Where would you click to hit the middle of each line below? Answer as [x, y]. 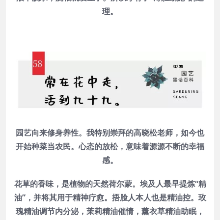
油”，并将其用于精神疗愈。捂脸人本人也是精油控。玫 [110, 197]
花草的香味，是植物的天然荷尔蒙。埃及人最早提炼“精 [110, 183]
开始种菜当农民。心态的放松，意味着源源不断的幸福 [110, 146]
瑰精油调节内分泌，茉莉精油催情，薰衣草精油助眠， [110, 211]
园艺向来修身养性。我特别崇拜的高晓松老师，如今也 [110, 132]
